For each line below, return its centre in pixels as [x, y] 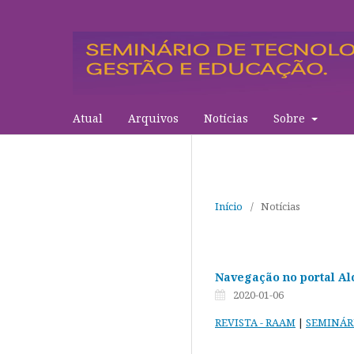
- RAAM [277, 322]
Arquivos [153, 118]
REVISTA [236, 322]
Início [229, 206]
